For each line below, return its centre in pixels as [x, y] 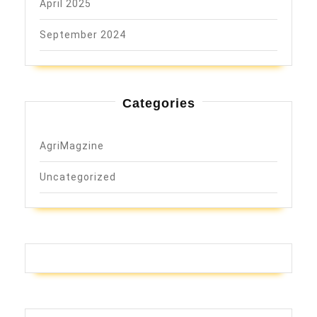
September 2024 [83, 34]
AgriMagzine [72, 145]
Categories [158, 103]
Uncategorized [78, 177]
